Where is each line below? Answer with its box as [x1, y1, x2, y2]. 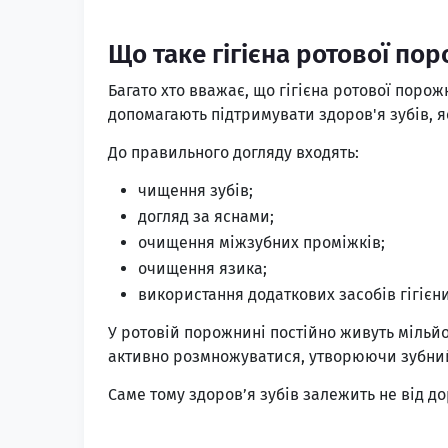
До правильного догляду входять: [108, 142, 359, 162]
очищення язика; [138, 258, 267, 278]
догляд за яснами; [138, 206, 274, 226]
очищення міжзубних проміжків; [138, 232, 385, 252]
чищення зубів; [138, 180, 253, 200]
